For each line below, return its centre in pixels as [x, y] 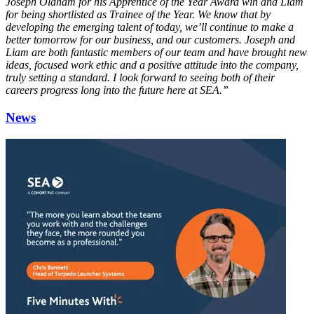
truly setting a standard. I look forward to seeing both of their [140, 78]
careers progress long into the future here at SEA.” [117, 90]
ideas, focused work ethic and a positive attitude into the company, [152, 65]
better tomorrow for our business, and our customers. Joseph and [150, 40]
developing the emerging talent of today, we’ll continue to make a [150, 27]
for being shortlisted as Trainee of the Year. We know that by [138, 15]
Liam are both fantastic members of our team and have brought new [156, 53]
